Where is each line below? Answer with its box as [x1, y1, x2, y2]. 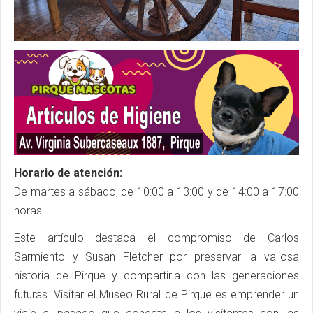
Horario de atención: [14, 166, 122, 180]
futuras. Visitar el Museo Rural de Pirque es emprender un [14, 288, 299, 302]
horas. [14, 204, 45, 218]
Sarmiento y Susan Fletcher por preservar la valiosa [14, 250, 299, 264]
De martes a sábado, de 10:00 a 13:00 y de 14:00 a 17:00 [14, 185, 299, 199]
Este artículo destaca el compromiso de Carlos [14, 231, 299, 245]
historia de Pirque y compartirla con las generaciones [14, 269, 299, 283]
